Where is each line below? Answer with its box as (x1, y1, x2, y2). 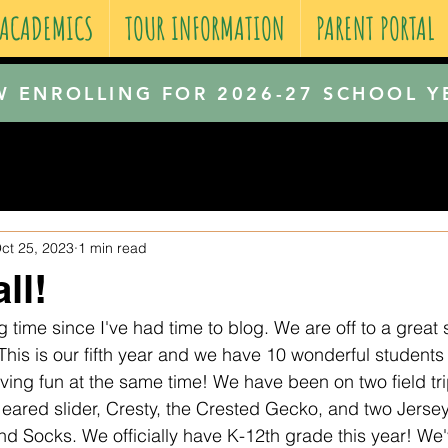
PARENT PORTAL (316, 9, 435, 48)
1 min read (78, 238, 147, 257)
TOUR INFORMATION (125, 9, 285, 48)
